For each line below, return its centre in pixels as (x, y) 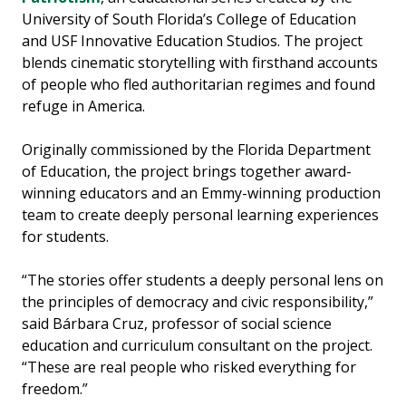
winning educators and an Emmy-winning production (201, 193)
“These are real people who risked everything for (189, 367)
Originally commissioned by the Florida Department (196, 149)
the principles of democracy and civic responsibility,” (198, 301)
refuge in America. (83, 106)
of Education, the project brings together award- (187, 171)
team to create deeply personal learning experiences (200, 214)
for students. (67, 236)
